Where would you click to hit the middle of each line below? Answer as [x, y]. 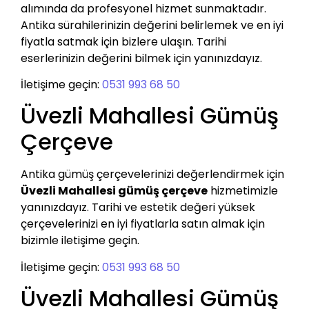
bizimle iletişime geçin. [80, 241]
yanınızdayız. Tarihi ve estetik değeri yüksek [138, 208]
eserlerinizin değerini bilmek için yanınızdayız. [141, 58]
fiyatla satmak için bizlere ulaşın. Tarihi [123, 41]
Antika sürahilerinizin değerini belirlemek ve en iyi [152, 25]
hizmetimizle [243, 191]
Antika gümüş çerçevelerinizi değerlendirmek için [152, 175]
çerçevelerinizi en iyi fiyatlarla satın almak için [143, 224]
